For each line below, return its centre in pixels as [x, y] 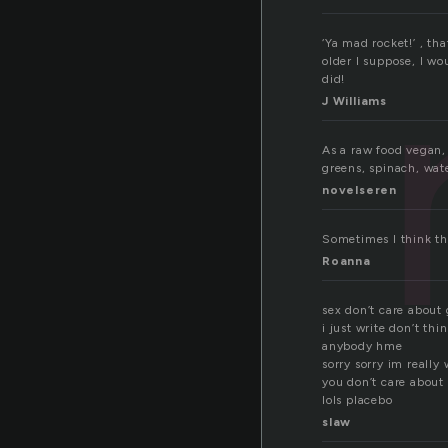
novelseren [359, 190]
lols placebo [357, 400]
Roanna [346, 261]
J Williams [354, 101]
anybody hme [362, 346]
